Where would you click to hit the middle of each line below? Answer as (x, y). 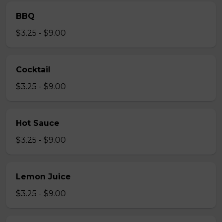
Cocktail (33, 70)
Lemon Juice (43, 177)
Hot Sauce (38, 123)
